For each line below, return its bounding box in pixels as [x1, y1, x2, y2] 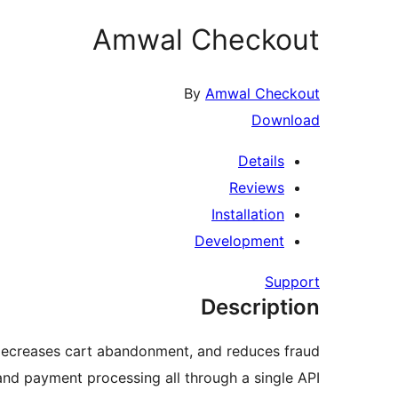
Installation [211, 205, 284, 224]
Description [201, 294, 320, 321]
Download [251, 111, 320, 130]
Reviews [229, 179, 284, 197]
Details [238, 152, 284, 171]
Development [195, 232, 284, 251]
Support [265, 273, 320, 291]
